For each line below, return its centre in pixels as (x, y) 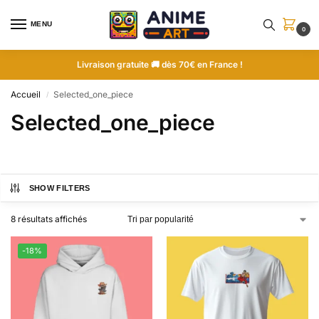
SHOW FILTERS (59, 188)
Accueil (26, 94)
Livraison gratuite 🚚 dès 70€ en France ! (159, 64)
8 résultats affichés (49, 219)
